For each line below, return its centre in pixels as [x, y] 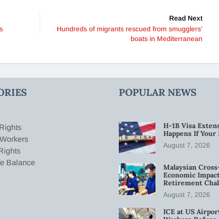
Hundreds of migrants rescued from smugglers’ [130, 29]
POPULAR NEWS [158, 92]
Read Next [186, 18]
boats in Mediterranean [166, 38]
